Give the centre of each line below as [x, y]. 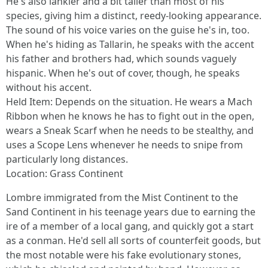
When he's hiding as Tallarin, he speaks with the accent [130, 44]
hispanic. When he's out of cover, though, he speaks [123, 73]
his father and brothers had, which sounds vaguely [121, 59]
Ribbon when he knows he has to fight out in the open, [130, 116]
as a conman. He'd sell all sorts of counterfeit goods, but [133, 240]
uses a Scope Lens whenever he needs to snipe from [124, 145]
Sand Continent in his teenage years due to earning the [131, 212]
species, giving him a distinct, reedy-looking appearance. [134, 16]
